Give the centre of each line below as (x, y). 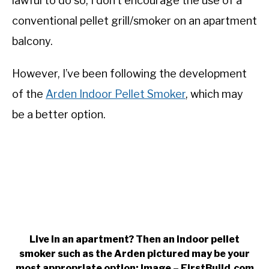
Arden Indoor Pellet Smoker (116, 94)
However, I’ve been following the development (129, 73)
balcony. (32, 41)
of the (29, 94)
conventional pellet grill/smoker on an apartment (134, 20)
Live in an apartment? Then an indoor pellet (134, 239)
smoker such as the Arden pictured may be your (134, 253)
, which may (214, 94)
